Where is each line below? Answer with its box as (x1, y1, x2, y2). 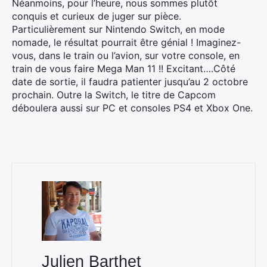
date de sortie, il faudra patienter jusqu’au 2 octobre (12, 76, 248, 88)
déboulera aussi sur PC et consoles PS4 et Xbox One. (12, 102, 253, 114)
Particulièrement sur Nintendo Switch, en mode (12, 23, 225, 35)
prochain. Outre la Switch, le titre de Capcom (12, 89, 216, 101)
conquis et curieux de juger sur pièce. (12, 10, 181, 22)
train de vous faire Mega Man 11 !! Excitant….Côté (12, 63, 235, 74)
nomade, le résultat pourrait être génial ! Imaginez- (12, 36, 241, 48)
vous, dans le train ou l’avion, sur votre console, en (12, 49, 240, 61)
